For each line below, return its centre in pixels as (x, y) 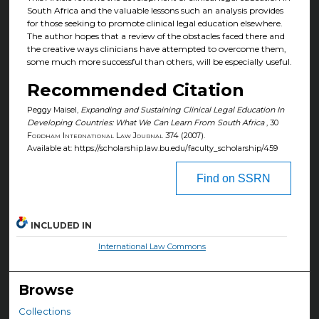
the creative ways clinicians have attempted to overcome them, (156, 49)
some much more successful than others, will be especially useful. (159, 62)
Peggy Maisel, (53, 109)
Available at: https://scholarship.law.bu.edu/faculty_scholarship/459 (152, 148)
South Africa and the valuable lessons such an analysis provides (155, 11)
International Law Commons (152, 247)
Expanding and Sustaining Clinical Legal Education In (182, 109)
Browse (47, 290)
